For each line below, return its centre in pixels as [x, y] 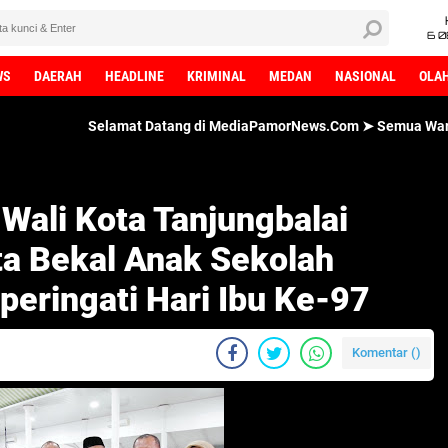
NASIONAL [365, 76]
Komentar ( [384, 352]
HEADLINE [134, 76]
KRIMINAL [216, 76]
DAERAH [58, 76]
